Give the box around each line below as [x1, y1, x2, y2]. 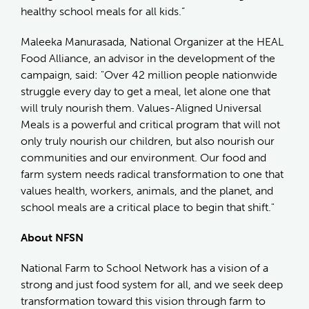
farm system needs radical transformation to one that [21, 167, 283, 181]
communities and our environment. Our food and [21, 150, 266, 164]
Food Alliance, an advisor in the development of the [21, 51, 275, 65]
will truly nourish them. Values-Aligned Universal [21, 101, 261, 114]
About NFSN [21, 230, 83, 244]
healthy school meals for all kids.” [21, 4, 185, 18]
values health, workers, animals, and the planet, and [21, 183, 273, 197]
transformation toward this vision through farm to [21, 294, 266, 308]
